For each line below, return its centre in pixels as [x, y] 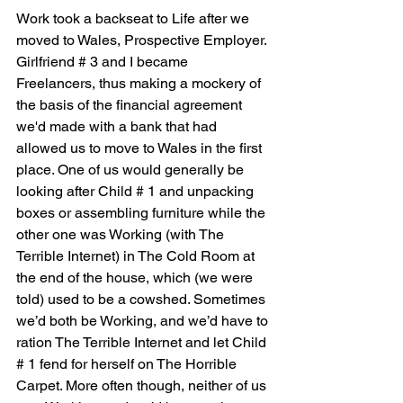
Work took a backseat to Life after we [134, 19]
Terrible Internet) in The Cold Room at [137, 256]
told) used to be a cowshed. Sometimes [143, 300]
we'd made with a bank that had [118, 127]
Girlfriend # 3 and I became [104, 62]
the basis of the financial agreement [131, 105]
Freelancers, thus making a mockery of [140, 84]
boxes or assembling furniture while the [143, 213]
